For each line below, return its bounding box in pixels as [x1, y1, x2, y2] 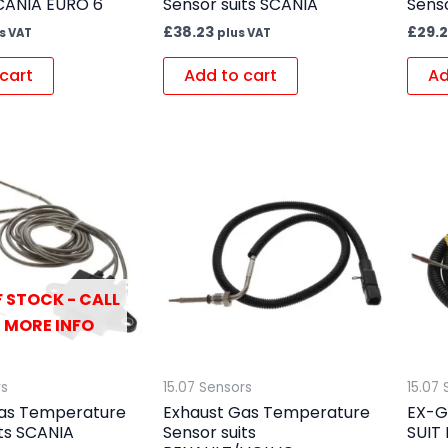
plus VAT [216, 25, 271, 42]
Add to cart [183, 63, 277, 87]
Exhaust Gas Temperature [162, 401, 370, 425]
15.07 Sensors [162, 378, 252, 398]
